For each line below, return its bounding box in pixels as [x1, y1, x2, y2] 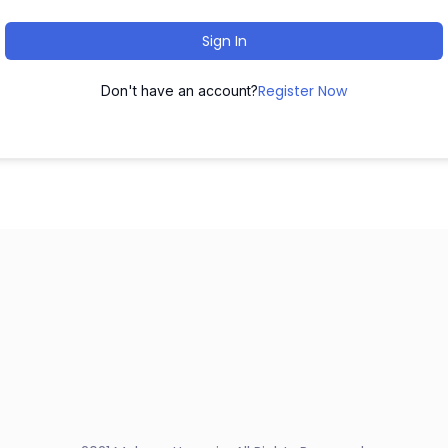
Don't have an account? [101, 82, 258, 99]
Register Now [258, 81, 347, 101]
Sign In [201, 31, 247, 51]
